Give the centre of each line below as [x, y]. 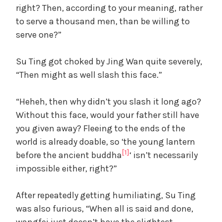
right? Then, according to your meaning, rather [109, 8]
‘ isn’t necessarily [164, 155]
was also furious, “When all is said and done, [105, 208]
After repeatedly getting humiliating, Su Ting [106, 195]
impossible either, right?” [66, 168]
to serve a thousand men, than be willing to [103, 21]
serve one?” [39, 34]
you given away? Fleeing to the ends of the [101, 128]
